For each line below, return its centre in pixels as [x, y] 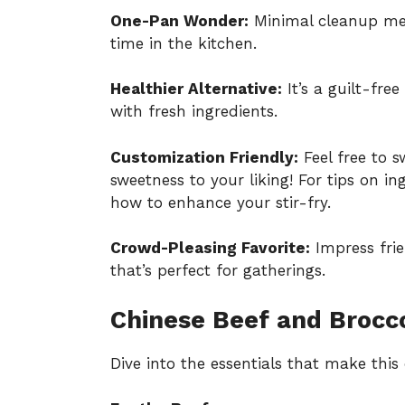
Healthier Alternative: [196, 89]
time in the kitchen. [184, 43]
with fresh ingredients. [194, 112]
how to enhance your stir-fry [219, 202]
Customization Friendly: [204, 157]
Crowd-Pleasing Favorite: [210, 248]
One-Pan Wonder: [179, 20]
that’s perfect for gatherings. [218, 271]
